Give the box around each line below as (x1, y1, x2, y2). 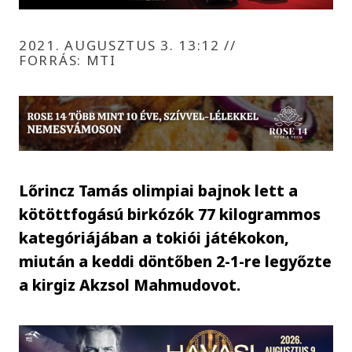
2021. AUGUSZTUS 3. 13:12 (19, 35, 225, 54)
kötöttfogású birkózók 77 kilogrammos (19, 203, 321, 225)
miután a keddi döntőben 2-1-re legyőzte (19, 250, 332, 272)
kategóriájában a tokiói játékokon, (19, 226, 290, 248)
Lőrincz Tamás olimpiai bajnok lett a (19, 179, 299, 201)
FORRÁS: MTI (19, 50, 116, 69)
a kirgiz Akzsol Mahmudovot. (19, 273, 241, 295)
